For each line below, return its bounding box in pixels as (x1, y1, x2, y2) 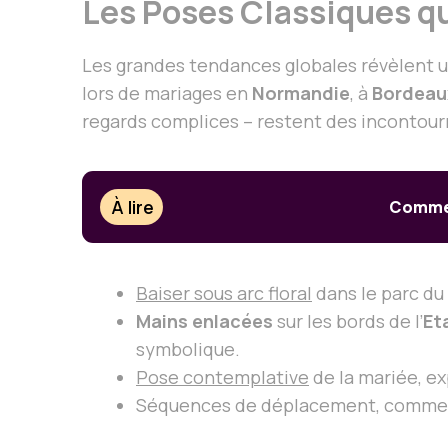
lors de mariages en (82, 81, 252, 106)
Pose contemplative (136, 364, 309, 389)
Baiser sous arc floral (136, 280, 312, 305)
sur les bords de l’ (273, 308, 423, 333)
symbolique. (136, 336, 240, 361)
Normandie (252, 81, 350, 106)
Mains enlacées (136, 308, 273, 333)
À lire (111, 195, 155, 220)
